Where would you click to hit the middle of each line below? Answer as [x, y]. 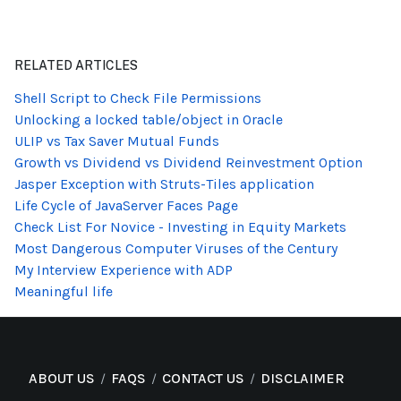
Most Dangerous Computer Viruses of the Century [176, 249]
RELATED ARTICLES [76, 66]
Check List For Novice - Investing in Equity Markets [180, 227]
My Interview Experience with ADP [124, 270]
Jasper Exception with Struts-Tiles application [164, 184]
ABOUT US [62, 379]
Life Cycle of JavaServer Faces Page [126, 206]
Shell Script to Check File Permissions [138, 98]
